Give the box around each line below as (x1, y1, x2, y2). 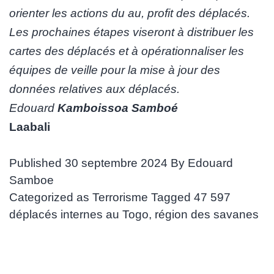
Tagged (151, 191, 194, 204)
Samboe (9, 174, 54, 187)
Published (9, 157, 65, 170)
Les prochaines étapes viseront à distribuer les (9, 26, 254, 39)
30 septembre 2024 (65, 157, 168, 170)
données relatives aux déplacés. (9, 83, 180, 96)
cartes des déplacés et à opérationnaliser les (9, 45, 244, 58)
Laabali (9, 120, 50, 134)
